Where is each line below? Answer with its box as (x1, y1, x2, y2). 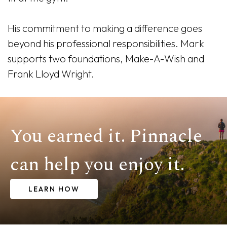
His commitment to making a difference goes (8, 22, 202, 34)
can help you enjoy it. (10, 150, 184, 179)
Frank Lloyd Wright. (8, 67, 94, 80)
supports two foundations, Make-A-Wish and (8, 52, 204, 65)
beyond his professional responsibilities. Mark (8, 37, 204, 50)
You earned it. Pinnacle (10, 122, 202, 150)
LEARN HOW (28, 184, 80, 194)
